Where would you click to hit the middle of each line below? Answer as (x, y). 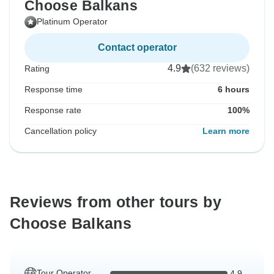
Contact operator (137, 48)
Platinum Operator (72, 22)
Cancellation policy (61, 131)
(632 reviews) (220, 68)
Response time (54, 90)
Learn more (226, 131)
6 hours (234, 90)
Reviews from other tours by (116, 202)
